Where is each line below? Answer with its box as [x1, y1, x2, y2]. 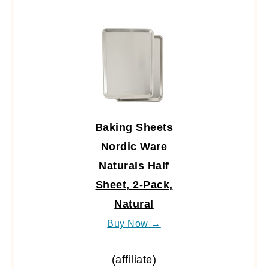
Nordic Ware [100, 140, 167, 153]
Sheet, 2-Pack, [95, 178, 173, 191]
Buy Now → [107, 217, 161, 229]
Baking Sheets [95, 121, 173, 133]
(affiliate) [111, 253, 157, 266]
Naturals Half [99, 159, 169, 172]
